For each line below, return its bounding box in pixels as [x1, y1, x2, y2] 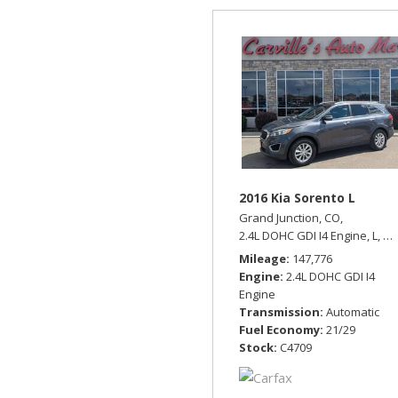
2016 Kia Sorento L [239, 188, 355, 206]
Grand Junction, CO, [239, 209, 343, 226]
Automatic [326, 303, 379, 320]
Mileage [239, 250, 286, 267]
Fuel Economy [239, 321, 320, 338]
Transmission [239, 303, 320, 320]
